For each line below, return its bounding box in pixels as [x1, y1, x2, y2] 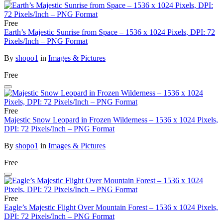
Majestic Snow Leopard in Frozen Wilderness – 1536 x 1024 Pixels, [4, 115, 218, 124]
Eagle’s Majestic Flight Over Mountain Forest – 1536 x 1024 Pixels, [4, 203, 218, 212]
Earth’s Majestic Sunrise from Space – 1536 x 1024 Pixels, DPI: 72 [4, 28, 215, 36]
